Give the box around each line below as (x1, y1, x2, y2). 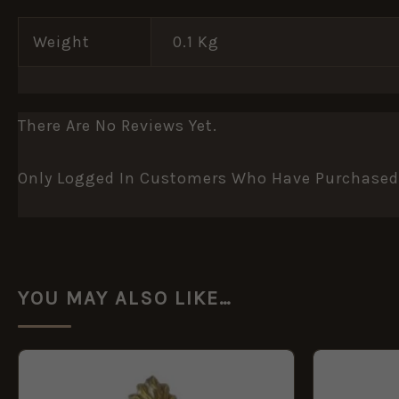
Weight (33, 32, 91, 53)
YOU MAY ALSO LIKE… (18, 286, 232, 310)
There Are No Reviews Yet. (18, 116, 217, 136)
